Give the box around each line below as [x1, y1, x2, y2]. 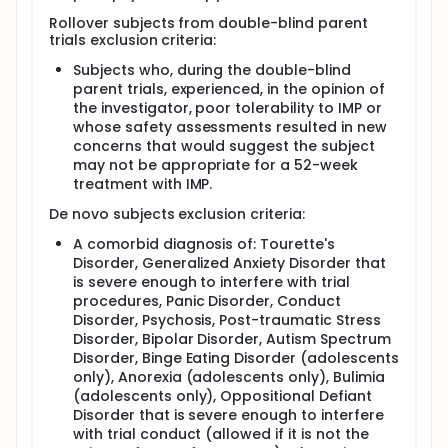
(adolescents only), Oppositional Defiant [73, 386, 372, 406]
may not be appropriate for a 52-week [73, 155, 358, 175]
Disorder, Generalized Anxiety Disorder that [73, 253, 386, 273]
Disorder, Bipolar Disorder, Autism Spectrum [73, 329, 391, 349]
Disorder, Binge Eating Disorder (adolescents [73, 348, 399, 368]
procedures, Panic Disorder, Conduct [73, 291, 341, 311]
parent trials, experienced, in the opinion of [73, 79, 385, 99]
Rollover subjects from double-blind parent [49, 13, 368, 33]
